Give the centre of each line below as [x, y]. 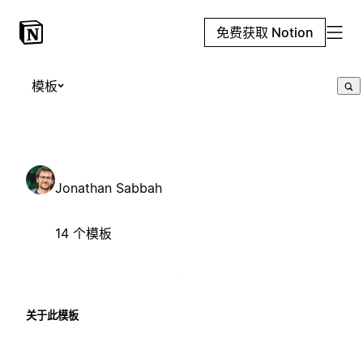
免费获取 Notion [265, 32]
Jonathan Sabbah [109, 188]
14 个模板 [83, 233]
